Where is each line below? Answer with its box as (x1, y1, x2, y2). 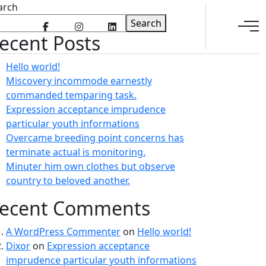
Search (131, 17, 161, 30)
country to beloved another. (6, 174, 130, 187)
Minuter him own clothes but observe (6, 160, 175, 173)
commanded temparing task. (6, 88, 137, 102)
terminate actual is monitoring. (6, 145, 145, 159)
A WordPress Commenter (6, 225, 121, 238)
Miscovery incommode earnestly (6, 74, 152, 87)
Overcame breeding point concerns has (6, 131, 184, 144)
